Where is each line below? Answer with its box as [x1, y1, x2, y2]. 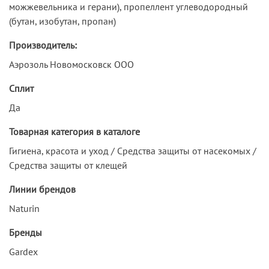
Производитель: [9, 38, 77, 51]
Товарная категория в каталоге [9, 125, 140, 138]
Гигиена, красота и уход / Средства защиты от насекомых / [9, 144, 256, 157]
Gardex [9, 245, 38, 258]
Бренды [9, 226, 42, 238]
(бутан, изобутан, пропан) [9, 14, 116, 27]
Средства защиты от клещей [9, 159, 127, 171]
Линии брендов [9, 183, 76, 195]
